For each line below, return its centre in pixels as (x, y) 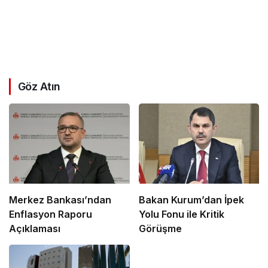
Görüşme (160, 229)
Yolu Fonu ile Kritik (181, 214)
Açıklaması (35, 229)
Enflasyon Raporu (51, 214)
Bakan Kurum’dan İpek (191, 200)
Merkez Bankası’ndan (60, 200)
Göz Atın (39, 87)
